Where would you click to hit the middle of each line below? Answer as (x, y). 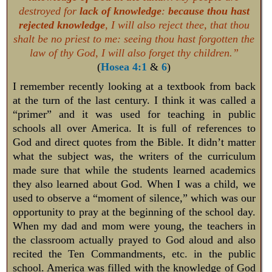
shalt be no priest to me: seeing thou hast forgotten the (134, 39)
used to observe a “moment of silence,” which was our (134, 198)
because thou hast (209, 11)
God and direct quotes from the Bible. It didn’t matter (134, 142)
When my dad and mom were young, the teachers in (134, 226)
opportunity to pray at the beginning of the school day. (134, 212)
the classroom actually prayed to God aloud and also (134, 240)
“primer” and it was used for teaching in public (134, 114)
